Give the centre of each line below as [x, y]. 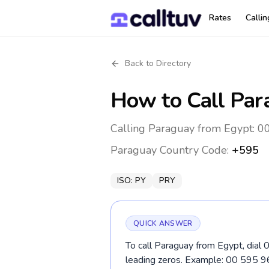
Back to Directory [158, 63]
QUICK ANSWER [163, 223]
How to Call [171, 101]
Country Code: [194, 150]
